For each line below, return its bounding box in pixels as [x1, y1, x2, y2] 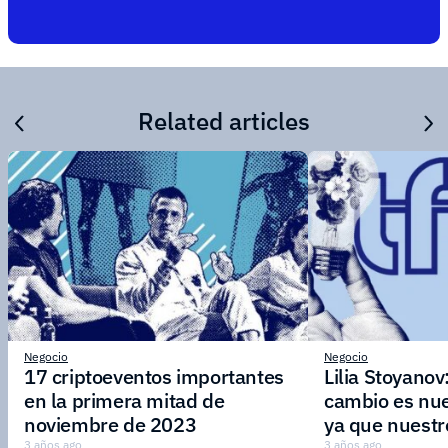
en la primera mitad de [24, 387, 225, 415]
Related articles [138, 105, 310, 138]
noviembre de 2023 [24, 411, 197, 439]
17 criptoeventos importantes [24, 363, 284, 391]
